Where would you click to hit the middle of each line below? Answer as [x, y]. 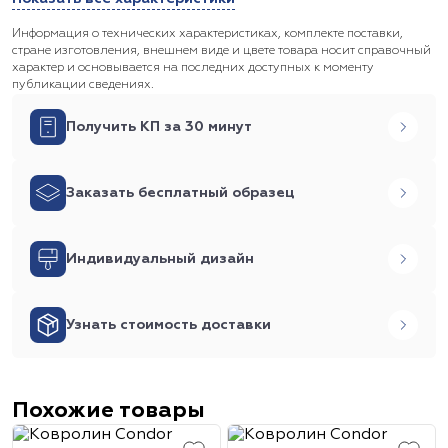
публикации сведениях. [83, 85]
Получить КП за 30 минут [159, 127]
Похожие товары [108, 411]
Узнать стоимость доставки [168, 325]
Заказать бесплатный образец [180, 193]
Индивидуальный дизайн [160, 259]
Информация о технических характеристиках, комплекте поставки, [207, 34]
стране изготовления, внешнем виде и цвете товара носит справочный [221, 51]
